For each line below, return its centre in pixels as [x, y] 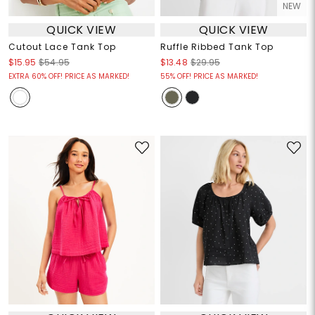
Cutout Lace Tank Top [62, 47]
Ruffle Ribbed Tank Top [217, 47]
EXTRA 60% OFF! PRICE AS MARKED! [69, 77]
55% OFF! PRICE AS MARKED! [209, 77]
